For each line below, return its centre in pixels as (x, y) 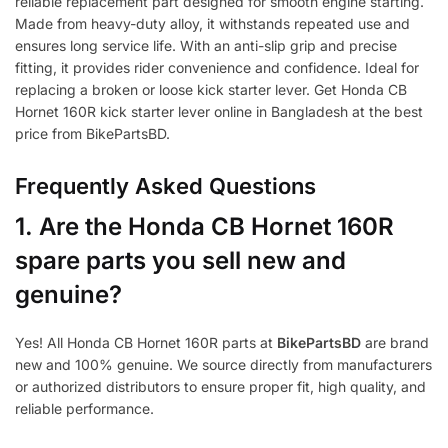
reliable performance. (84, 409)
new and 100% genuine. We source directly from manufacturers (223, 365)
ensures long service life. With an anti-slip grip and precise (206, 46)
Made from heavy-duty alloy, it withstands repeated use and (212, 24)
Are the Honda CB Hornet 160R (216, 227)
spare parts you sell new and (180, 261)
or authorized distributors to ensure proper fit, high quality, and (220, 387)
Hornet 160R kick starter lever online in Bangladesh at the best (219, 112)
